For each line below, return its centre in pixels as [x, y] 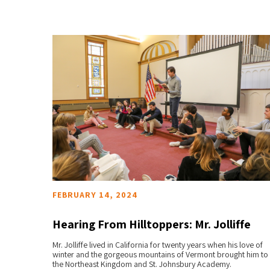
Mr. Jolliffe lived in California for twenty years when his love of [157, 245]
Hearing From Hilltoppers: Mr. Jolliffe [151, 224]
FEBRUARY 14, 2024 [95, 195]
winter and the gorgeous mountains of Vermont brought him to [160, 255]
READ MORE [162, 254]
